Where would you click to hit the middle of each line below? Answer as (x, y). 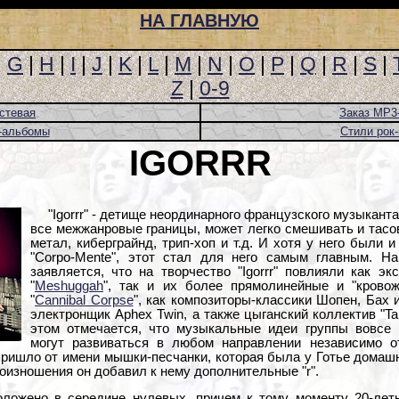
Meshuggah (69, 285)
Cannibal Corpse (84, 300)
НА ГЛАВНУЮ (199, 20)
